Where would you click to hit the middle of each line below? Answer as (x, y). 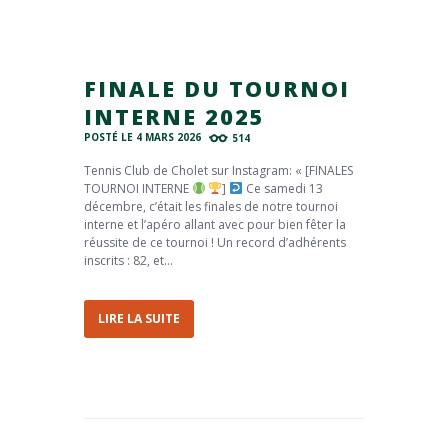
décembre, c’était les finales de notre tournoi (211, 206)
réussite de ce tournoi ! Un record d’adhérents (215, 242)
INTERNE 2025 (174, 116)
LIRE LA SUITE (139, 319)
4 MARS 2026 (168, 137)
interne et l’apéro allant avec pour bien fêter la (215, 224)
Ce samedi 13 (282, 188)
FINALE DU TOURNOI (217, 88)
